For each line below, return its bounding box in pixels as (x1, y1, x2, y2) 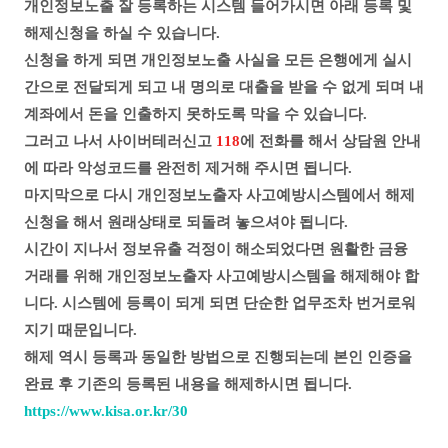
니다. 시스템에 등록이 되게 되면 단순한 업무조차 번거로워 (24, 295, 416, 311)
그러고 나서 (24, 133, 107, 149)
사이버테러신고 (107, 133, 216, 149)
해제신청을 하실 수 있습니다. (24, 25, 220, 41)
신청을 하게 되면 (24, 52, 141, 68)
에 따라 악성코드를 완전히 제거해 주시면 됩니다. (24, 160, 356, 176)
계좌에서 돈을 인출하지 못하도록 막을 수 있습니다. (24, 106, 367, 122)
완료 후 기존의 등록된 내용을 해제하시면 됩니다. (24, 376, 352, 392)
